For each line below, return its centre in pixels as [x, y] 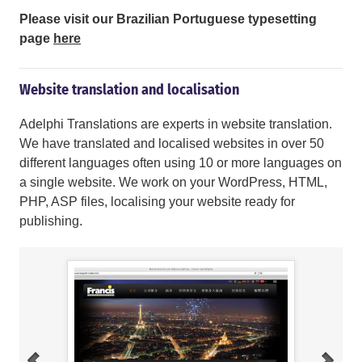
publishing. [51, 221]
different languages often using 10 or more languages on [181, 163]
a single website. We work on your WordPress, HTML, [173, 183]
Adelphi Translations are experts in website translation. [176, 124]
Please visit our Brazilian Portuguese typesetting [168, 19]
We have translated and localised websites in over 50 [172, 144]
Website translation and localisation [129, 90]
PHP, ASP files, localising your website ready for [157, 202]
